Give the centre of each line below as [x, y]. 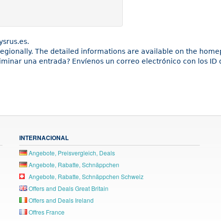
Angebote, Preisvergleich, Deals [71, 152]
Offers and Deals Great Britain [68, 188]
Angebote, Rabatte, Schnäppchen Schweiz [85, 176]
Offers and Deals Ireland [60, 200]
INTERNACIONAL [44, 137]
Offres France [46, 212]
